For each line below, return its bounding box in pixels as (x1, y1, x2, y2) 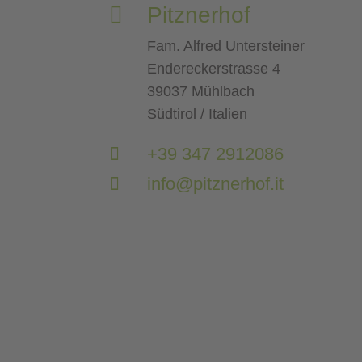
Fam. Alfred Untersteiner (146, 38, 305, 55)
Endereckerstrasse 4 (146, 61, 280, 78)
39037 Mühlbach (146, 83, 255, 100)
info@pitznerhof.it (146, 174, 284, 195)
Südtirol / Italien (146, 106, 247, 123)
